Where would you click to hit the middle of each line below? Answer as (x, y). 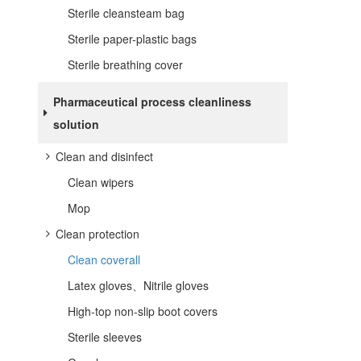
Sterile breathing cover (125, 64)
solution (76, 124)
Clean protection (98, 234)
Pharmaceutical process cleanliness (152, 102)
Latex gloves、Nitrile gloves (138, 285)
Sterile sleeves (105, 337)
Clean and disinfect (104, 156)
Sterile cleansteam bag (126, 13)
